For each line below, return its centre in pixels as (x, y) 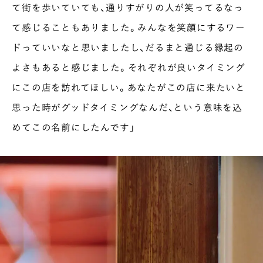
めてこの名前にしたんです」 (74, 127)
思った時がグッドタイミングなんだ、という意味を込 (127, 107)
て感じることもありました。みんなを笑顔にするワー (129, 28)
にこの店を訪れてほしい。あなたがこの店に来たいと (129, 87)
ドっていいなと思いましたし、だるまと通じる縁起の (128, 48)
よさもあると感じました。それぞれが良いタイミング (129, 68)
